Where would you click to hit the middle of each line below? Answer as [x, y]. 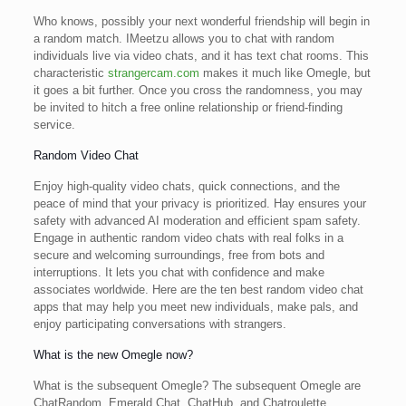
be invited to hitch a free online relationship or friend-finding [188, 107]
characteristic [70, 73]
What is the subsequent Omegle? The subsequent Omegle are [197, 386]
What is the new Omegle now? [113, 355]
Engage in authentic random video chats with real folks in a [188, 238]
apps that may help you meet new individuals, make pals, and [195, 307]
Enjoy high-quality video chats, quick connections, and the [186, 186]
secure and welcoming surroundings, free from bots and [179, 255]
